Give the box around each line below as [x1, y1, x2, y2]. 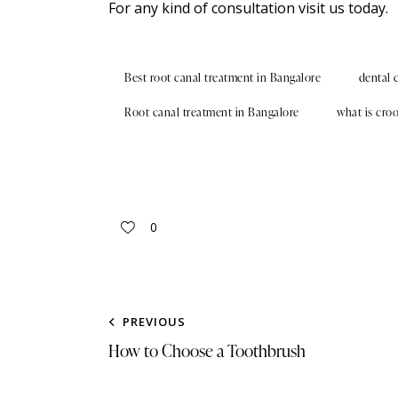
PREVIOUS [123, 314, 186, 330]
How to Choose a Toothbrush [108, 338, 306, 363]
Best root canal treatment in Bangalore [124, 68, 321, 85]
